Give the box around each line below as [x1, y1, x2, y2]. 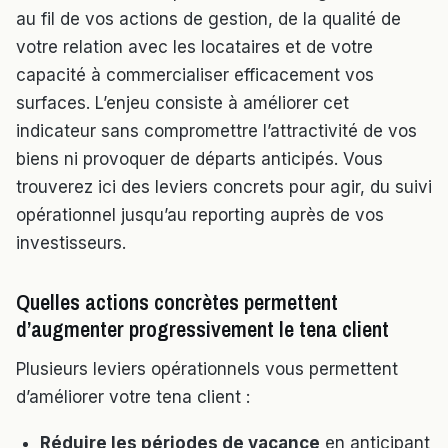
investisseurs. [16, 233, 126, 254]
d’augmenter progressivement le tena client [16, 314, 389, 345]
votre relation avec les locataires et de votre [16, 37, 373, 58]
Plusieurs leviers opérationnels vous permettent [16, 359, 398, 380]
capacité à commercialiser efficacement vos [16, 65, 374, 86]
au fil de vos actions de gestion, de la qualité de [16, 9, 401, 30]
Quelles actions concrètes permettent [16, 287, 338, 318]
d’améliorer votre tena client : [16, 387, 250, 408]
